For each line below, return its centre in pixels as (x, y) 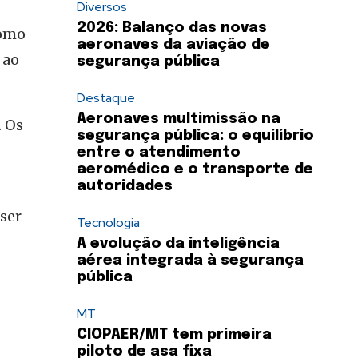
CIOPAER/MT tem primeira (174, 335)
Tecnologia (108, 223)
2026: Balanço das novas (172, 28)
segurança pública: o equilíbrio (195, 136)
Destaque (106, 98)
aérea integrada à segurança (190, 261)
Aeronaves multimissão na (179, 119)
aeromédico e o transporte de (195, 170)
